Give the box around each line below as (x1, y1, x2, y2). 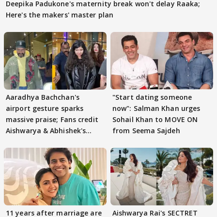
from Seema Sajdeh (112, 125, 180, 135)
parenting (6, 137, 40, 146)
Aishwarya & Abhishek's (6, 125, 86, 135)
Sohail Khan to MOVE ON (112, 114, 198, 124)
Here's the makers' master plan (6, 10, 113, 19)
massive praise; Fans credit (6, 114, 98, 124)
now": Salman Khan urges (112, 103, 201, 113)
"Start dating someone (112, 92, 192, 102)
